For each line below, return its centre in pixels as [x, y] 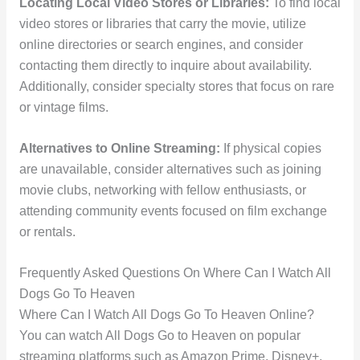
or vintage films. [63, 107]
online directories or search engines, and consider [161, 44]
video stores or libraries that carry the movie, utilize [162, 23]
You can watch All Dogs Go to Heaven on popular [160, 335]
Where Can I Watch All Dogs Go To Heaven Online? [166, 314]
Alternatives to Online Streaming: [119, 148]
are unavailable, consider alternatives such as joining [170, 169]
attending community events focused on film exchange [173, 211]
